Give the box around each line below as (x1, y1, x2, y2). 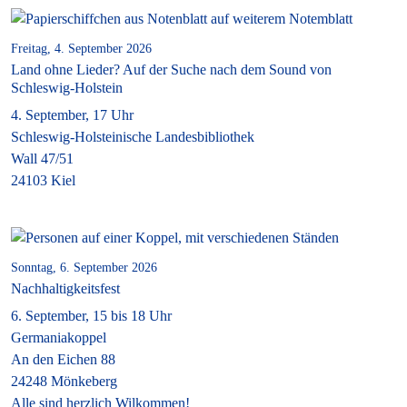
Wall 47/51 (11, 150, 74, 166)
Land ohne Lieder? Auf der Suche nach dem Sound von (11, 61, 332, 77)
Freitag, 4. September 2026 (11, 41, 152, 55)
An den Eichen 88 (11, 351, 115, 367)
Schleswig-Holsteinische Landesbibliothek (11, 128, 254, 144)
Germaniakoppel (11, 329, 106, 345)
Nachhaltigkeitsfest (11, 280, 120, 296)
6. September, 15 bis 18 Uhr (11, 307, 172, 323)
